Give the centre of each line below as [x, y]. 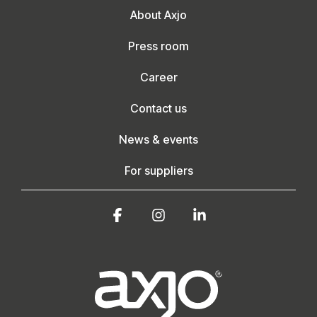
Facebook [153, 214]
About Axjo [158, 15]
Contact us [158, 108]
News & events [158, 139]
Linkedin [231, 214]
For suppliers [158, 170]
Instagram [195, 214]
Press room [158, 46]
